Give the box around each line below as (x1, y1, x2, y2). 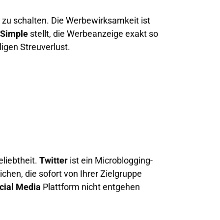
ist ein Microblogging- (68, 155, 153, 165)
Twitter (39, 155, 68, 165)
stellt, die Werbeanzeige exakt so (28, 28, 158, 39)
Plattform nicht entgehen (41, 182, 140, 192)
